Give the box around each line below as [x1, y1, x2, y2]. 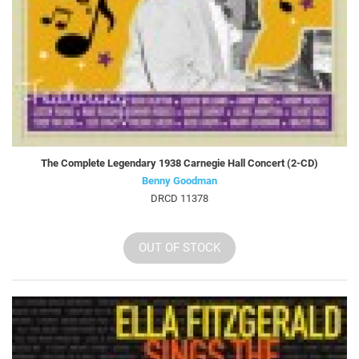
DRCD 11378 [151, 192, 208, 205]
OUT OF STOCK [139, 240, 220, 256]
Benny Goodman [142, 175, 217, 188]
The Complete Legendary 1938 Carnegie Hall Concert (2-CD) [41, 157, 318, 170]
